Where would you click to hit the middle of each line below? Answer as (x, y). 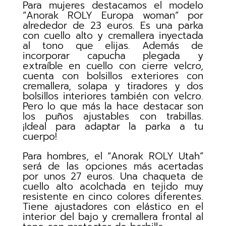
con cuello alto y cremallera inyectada (113, 36)
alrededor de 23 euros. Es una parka (113, 26)
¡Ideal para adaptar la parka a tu (113, 127)
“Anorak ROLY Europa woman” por (113, 16)
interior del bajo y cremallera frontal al (113, 217)
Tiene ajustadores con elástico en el (113, 207)
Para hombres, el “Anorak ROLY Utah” (113, 156)
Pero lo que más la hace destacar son (113, 106)
